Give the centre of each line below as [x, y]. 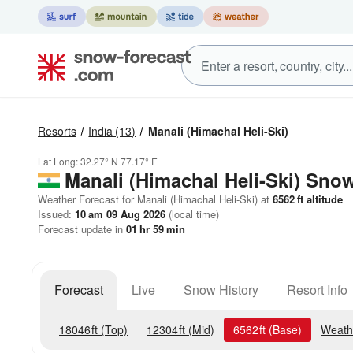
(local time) [192, 214]
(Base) [284, 329]
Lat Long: [59, 161]
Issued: [56, 214]
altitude [323, 199]
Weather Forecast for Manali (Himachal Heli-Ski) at [154, 199]
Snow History [221, 290]
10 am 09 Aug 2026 [120, 214]
